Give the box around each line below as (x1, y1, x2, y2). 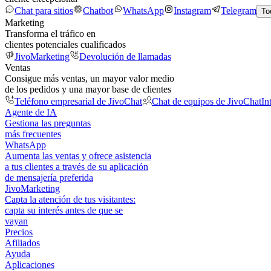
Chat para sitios (15, 5, 73, 16)
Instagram (174, 5, 211, 16)
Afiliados (5, 238, 40, 248)
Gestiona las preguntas (5, 118, 91, 128)
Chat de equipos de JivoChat (152, 96, 261, 106)
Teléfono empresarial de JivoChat (15, 96, 142, 106)
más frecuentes (5, 129, 61, 139)
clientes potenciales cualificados (5, 39, 126, 50)
